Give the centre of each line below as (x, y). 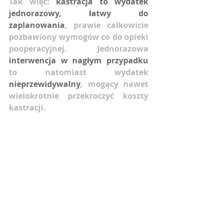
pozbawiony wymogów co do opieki (79, 37)
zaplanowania (37, 25)
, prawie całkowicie (107, 25)
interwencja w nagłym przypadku (79, 60)
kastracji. (27, 107)
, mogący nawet (114, 84)
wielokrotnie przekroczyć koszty (79, 96)
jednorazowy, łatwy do (79, 13)
